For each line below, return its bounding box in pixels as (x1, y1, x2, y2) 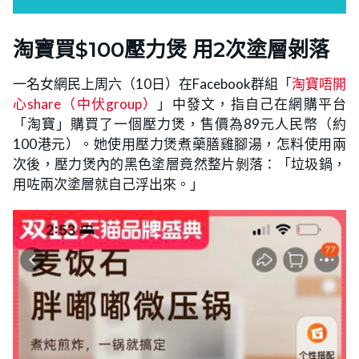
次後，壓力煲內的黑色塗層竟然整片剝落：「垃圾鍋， (13, 155, 346, 172)
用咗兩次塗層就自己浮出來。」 (13, 175, 204, 192)
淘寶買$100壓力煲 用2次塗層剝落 (13, 36, 329, 63)
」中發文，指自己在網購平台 (157, 95, 347, 112)
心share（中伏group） (13, 95, 158, 112)
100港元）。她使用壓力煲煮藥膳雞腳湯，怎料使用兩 (13, 135, 346, 152)
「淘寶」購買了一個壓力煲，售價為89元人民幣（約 (13, 115, 346, 132)
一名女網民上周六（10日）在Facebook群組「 (13, 75, 292, 92)
